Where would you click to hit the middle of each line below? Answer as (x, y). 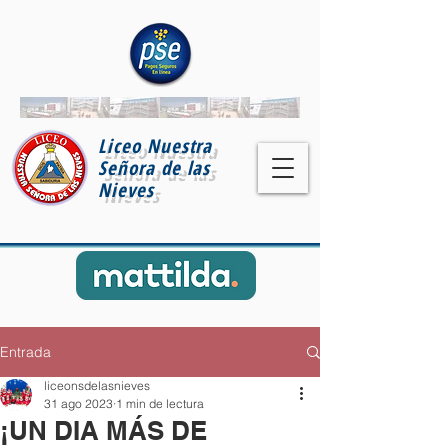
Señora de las (154, 168)
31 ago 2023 (78, 403)
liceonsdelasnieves (97, 385)
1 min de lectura (160, 403)
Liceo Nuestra (155, 146)
